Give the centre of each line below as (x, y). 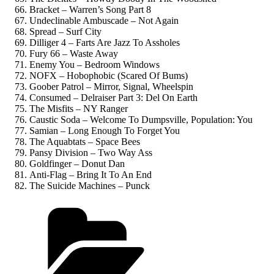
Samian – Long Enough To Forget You (105, 130)
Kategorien (209, 206)
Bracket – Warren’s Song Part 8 (90, 9)
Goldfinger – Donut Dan (77, 163)
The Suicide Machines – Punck (90, 185)
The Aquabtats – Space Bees (85, 141)
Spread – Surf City (65, 31)
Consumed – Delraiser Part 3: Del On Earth (113, 97)
